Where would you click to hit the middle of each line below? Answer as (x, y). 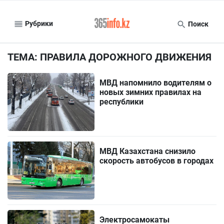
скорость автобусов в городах (157, 161)
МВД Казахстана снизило (148, 151)
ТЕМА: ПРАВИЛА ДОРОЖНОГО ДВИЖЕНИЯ (109, 57)
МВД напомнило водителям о (156, 83)
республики (122, 102)
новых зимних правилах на (151, 92)
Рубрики (38, 23)
